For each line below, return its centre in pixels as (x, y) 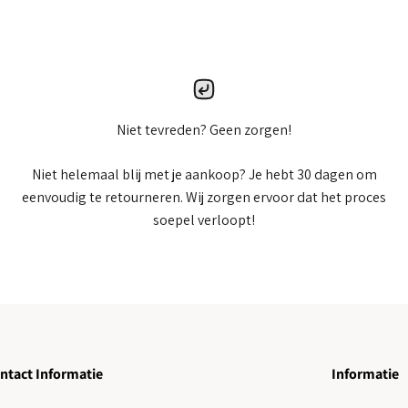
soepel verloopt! (204, 220)
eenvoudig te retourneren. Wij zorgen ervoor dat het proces (204, 198)
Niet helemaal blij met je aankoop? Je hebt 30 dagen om (204, 175)
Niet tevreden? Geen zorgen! (204, 130)
